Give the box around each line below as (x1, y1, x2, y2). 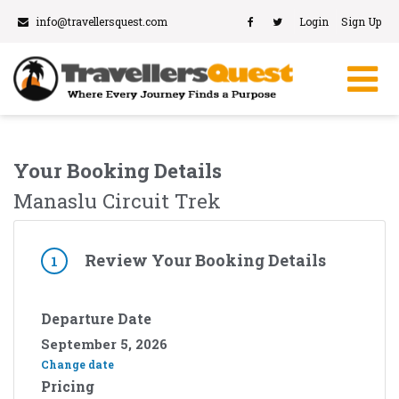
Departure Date (41, 309, 151, 329)
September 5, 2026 (41, 335, 167, 354)
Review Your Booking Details (85, 249, 326, 272)
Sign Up (341, 14, 381, 28)
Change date (41, 357, 114, 372)
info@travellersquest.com (36, 14, 167, 28)
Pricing (41, 377, 94, 396)
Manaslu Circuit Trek (13, 188, 221, 215)
